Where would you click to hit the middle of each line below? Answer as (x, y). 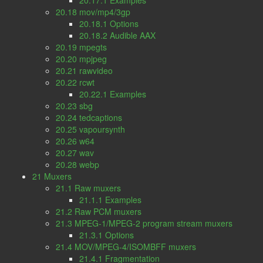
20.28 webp (77, 164)
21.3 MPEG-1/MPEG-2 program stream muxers (144, 223)
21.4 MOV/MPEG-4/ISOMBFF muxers (126, 247)
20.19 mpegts (81, 47)
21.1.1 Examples (110, 200)
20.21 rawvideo (84, 70)
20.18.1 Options (109, 23)
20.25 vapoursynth (90, 129)
